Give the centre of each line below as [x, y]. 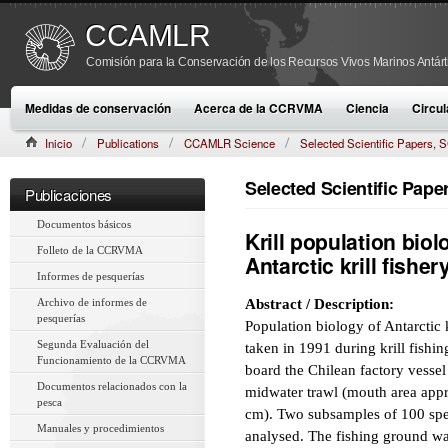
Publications [128, 143]
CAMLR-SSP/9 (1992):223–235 [103, 163]
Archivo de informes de [92, 302]
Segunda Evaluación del [93, 344]
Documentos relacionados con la [112, 386]
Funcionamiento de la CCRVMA [111, 360]
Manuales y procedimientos [100, 428]
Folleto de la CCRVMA [90, 250]
